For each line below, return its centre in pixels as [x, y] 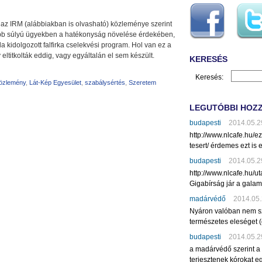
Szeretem [142, 82]
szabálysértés [105, 82]
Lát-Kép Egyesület [55, 82]
